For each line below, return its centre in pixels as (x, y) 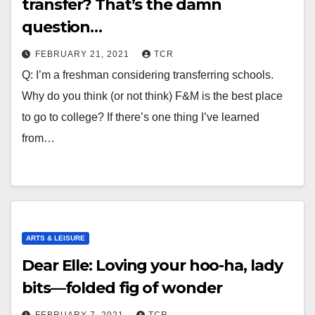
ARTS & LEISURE (56, 238)
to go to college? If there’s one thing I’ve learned (141, 117)
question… (62, 27)
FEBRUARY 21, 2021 (84, 54)
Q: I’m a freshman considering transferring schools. (148, 75)
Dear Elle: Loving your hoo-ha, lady (152, 265)
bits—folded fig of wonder (122, 288)
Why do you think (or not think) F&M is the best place (152, 96)
